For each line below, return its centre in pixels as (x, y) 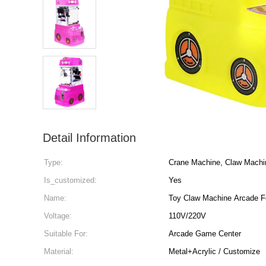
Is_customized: (70, 180)
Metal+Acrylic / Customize (214, 251)
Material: (59, 251)
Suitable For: (66, 234)
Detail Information (89, 138)
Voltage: (58, 216)
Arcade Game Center (205, 234)
